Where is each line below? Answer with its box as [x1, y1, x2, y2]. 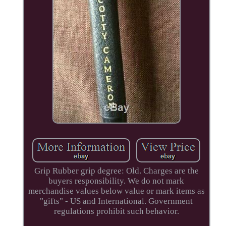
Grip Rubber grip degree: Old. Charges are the [34, 165, 199, 176]
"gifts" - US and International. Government [40, 196, 193, 206]
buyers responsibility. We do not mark [48, 176, 185, 186]
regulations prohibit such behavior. [53, 206, 179, 216]
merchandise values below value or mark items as [28, 186, 205, 196]
